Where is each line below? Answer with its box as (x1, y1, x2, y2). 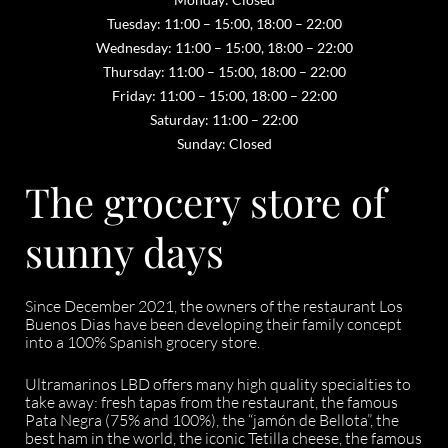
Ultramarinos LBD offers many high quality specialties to (25, 374, 411, 394)
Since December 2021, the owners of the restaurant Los (25, 296, 403, 316)
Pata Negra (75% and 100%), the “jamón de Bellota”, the (25, 410, 399, 430)
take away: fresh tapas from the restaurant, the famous (25, 392, 398, 412)
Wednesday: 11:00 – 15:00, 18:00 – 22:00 (95, 39, 353, 56)
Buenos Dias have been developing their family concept (25, 314, 402, 334)
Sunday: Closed (176, 135, 272, 152)
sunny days (25, 225, 224, 278)
